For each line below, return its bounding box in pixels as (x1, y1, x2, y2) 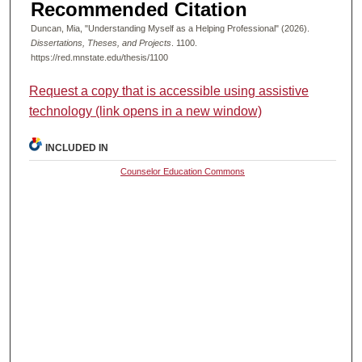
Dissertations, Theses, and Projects (30, 37, 171, 48)
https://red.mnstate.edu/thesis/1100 (30, 52, 168, 62)
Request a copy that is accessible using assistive (29, 84, 309, 99)
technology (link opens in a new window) (29, 104, 263, 119)
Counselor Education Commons (120, 166, 246, 177)
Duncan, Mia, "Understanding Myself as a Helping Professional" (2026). (30, 23, 309, 33)
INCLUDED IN (45, 142, 109, 154)
